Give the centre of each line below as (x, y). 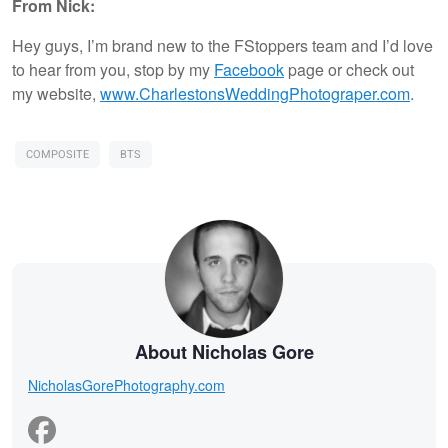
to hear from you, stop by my (113, 69)
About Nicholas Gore (224, 351)
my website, (56, 93)
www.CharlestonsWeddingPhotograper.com (255, 93)
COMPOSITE (57, 154)
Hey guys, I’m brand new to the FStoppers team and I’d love (222, 45)
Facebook (249, 69)
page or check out (349, 69)
